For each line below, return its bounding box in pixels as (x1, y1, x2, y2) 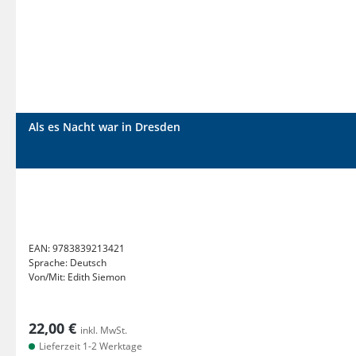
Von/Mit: (29, 270, 68, 284)
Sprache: (29, 256, 70, 269)
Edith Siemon (68, 270, 126, 284)
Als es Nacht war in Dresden (29, 119, 180, 134)
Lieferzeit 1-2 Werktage (37, 339, 142, 353)
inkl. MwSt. (80, 323, 127, 337)
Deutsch (70, 256, 106, 269)
